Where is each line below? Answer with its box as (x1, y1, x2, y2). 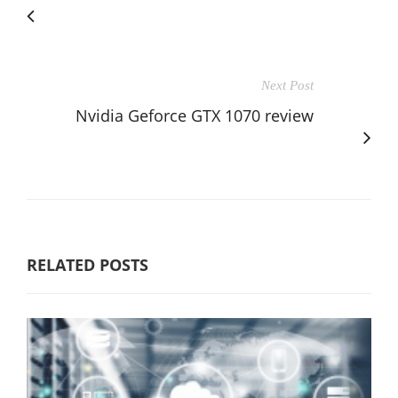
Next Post (261, 77, 314, 92)
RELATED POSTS (27, 253, 148, 275)
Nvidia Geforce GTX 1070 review (76, 104, 314, 126)
